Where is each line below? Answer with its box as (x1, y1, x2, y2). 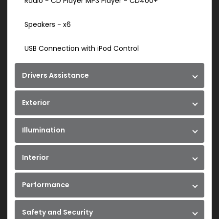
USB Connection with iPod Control (24, 44, 139, 54)
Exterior (22, 98, 50, 108)
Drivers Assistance (22, 70, 89, 81)
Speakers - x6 (24, 20, 71, 30)
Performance (22, 180, 69, 190)
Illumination (22, 125, 65, 135)
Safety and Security (22, 207, 93, 218)
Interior (22, 153, 49, 163)
